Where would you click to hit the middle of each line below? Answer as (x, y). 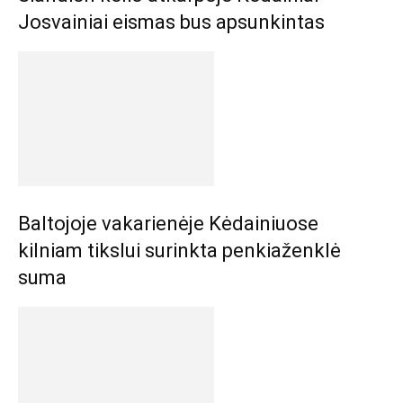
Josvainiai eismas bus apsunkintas (171, 22)
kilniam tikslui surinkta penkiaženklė (179, 251)
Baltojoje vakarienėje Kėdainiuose (168, 224)
